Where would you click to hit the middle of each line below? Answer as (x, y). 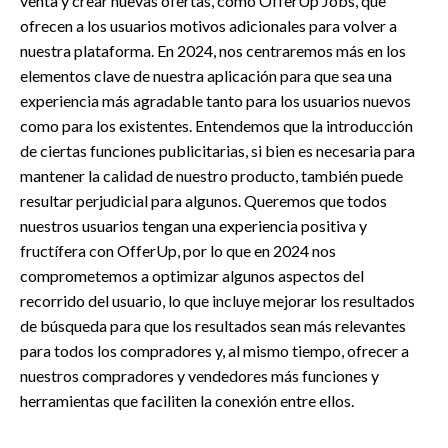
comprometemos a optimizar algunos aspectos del (192, 275)
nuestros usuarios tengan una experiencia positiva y (193, 225)
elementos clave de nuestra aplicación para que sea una (206, 75)
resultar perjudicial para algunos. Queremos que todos (203, 200)
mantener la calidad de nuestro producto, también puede (211, 175)
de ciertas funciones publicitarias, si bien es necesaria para (217, 150)
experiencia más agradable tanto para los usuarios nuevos (215, 100)
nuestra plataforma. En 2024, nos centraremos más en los (213, 50)
